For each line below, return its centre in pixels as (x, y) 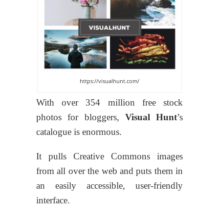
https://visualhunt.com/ (109, 81)
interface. (53, 200)
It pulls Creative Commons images (109, 156)
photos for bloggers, (81, 117)
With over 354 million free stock (109, 102)
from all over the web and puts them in (109, 171)
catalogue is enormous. (79, 131)
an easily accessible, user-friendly (109, 185)
